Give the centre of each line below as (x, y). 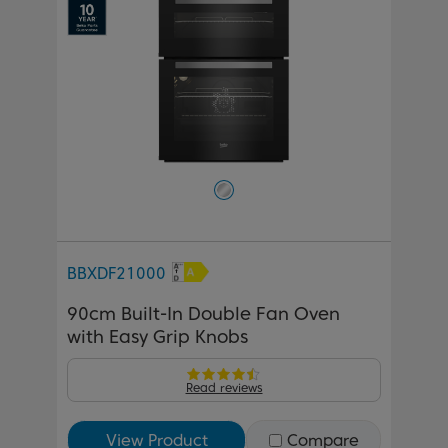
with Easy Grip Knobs (157, 336)
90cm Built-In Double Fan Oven (203, 313)
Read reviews (224, 387)
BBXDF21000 (116, 273)
